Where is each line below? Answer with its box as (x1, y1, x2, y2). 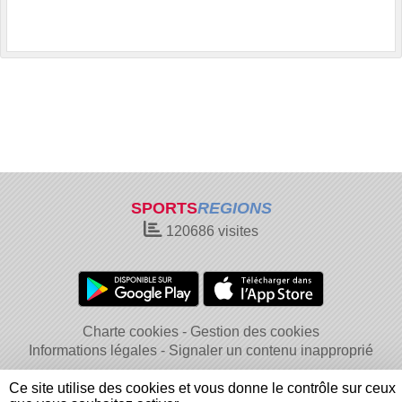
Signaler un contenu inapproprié (169, 343, 373, 358)
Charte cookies (83, 324, 179, 339)
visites (214, 223, 258, 239)
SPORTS (130, 199, 197, 217)
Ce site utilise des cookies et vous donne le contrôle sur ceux (9, 380, 396, 396)
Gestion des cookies (190, 324, 319, 339)
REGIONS (197, 199, 272, 217)
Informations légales (29, 343, 157, 358)
